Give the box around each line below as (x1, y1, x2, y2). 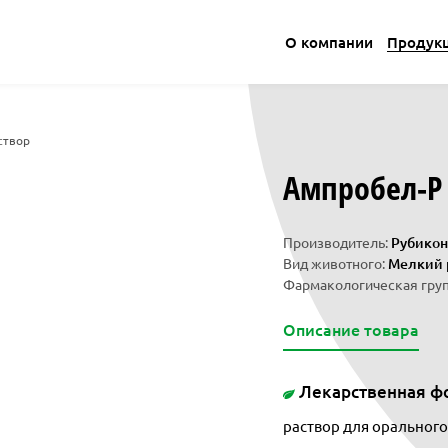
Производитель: (282, 233, 391, 252)
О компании (285, 32, 373, 53)
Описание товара (282, 318, 419, 341)
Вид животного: (282, 254, 388, 273)
